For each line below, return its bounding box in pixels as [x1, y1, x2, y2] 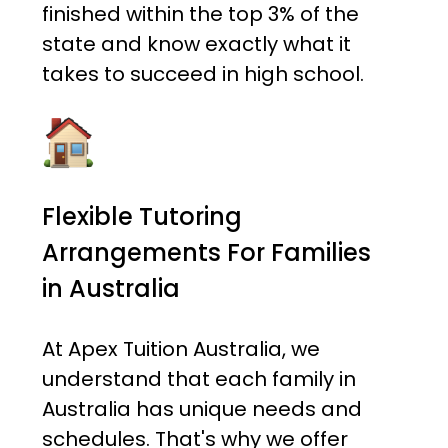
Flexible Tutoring [41, 200, 242, 234]
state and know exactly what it [41, 30, 351, 59]
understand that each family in [41, 365, 356, 394]
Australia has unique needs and [41, 395, 362, 424]
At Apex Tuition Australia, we [41, 335, 320, 364]
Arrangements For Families [41, 236, 371, 270]
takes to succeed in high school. [41, 60, 364, 89]
